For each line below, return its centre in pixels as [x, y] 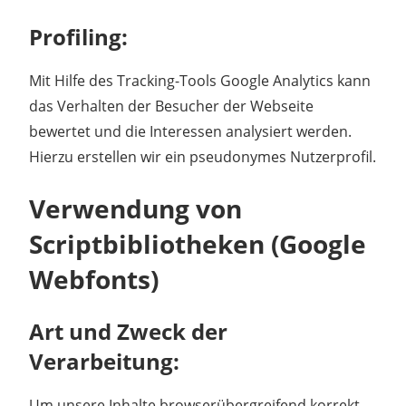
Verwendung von [135, 208]
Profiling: [78, 36]
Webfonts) [94, 279]
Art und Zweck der [128, 331]
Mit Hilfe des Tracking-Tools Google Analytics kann [200, 80]
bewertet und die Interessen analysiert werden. [190, 131]
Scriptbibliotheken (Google [198, 243]
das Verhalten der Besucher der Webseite [171, 106]
